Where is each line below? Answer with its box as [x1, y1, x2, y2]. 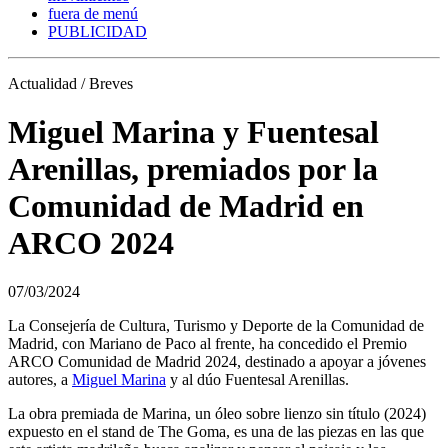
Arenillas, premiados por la [8, 151, 378, 188]
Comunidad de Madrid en [8, 188, 364, 225]
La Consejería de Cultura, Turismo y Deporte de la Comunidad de [8, 317, 424, 335]
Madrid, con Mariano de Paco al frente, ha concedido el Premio [8, 335, 407, 353]
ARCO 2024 [8, 225, 174, 262]
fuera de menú [48, 4, 138, 22]
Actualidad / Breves [8, 74, 133, 92]
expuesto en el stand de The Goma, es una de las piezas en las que [8, 423, 424, 441]
